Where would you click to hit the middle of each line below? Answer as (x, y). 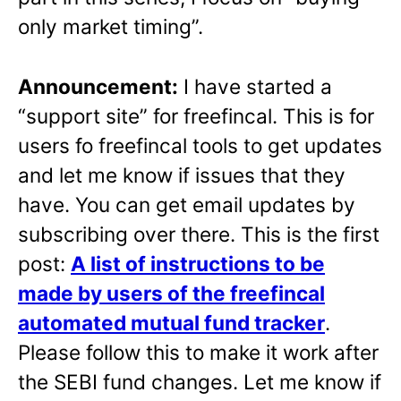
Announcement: (98, 86)
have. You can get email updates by (187, 204)
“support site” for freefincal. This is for (196, 115)
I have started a (255, 86)
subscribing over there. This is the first (199, 234)
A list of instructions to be (198, 263)
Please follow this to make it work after (198, 352)
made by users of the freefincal (171, 293)
